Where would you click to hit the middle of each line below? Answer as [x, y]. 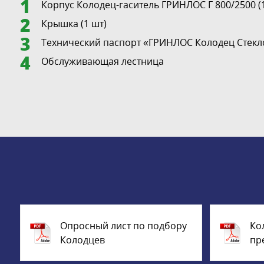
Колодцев [82, 240]
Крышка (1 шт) [74, 23]
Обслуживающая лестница [103, 61]
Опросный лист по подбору [123, 226]
